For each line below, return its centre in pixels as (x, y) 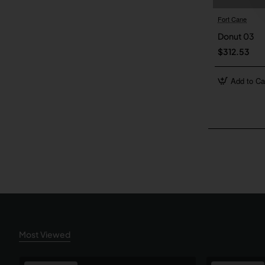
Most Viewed (45, 234)
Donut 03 (236, 36)
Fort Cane (232, 19)
